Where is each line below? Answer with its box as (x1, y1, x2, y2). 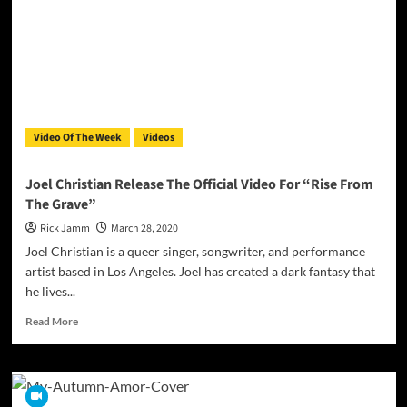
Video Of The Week (33, 130, 122, 146)
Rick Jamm (39, 221, 90, 237)
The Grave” (25, 194, 96, 215)
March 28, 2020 (110, 221, 178, 237)
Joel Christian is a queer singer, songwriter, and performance (25, 243, 365, 260)
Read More (25, 314, 78, 329)
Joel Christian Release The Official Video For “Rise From (25, 174, 373, 195)
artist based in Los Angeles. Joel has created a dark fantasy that (25, 263, 375, 280)
